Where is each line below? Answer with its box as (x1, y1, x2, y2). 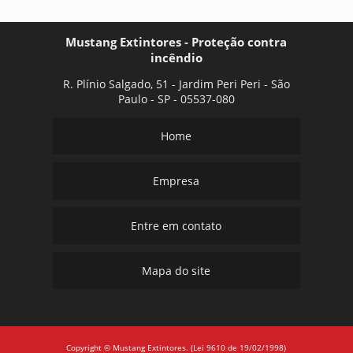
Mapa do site (142, 263, 211, 279)
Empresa (153, 173, 200, 189)
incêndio (150, 50, 203, 66)
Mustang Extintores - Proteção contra (65, 34, 288, 50)
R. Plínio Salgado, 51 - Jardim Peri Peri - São (62, 76, 290, 92)
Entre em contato (131, 218, 222, 234)
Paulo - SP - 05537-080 (117, 91, 235, 107)
